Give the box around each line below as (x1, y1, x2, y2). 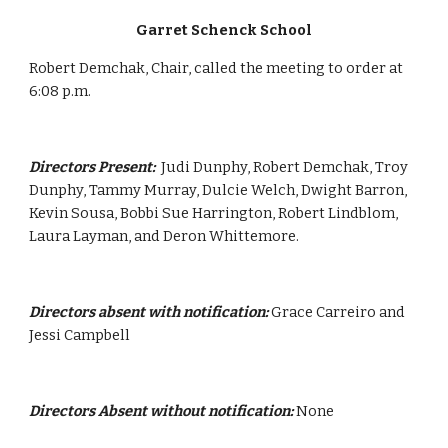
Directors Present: (29, 158, 162, 176)
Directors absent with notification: (29, 303, 269, 321)
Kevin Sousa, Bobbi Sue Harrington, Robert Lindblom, (29, 204, 399, 222)
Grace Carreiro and (268, 303, 406, 321)
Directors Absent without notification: (29, 402, 294, 420)
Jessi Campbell (29, 326, 131, 344)
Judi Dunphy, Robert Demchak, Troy (161, 158, 409, 176)
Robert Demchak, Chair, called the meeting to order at (29, 59, 404, 77)
